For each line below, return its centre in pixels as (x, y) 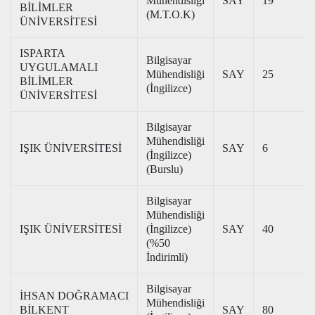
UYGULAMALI (59, 67)
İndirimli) (167, 257)
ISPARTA (43, 53)
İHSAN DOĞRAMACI (74, 296)
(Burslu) (165, 169)
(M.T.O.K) (171, 14)
